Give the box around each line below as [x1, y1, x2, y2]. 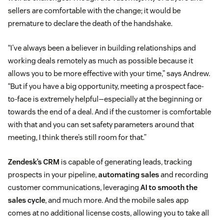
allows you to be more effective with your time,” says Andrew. [8, 69, 210, 79]
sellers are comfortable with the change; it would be [8, 6, 181, 16]
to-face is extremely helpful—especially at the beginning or [8, 94, 202, 104]
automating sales [98, 170, 159, 180]
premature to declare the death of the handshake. [8, 19, 172, 28]
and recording [159, 170, 208, 180]
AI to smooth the [140, 183, 197, 192]
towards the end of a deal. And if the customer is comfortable [8, 107, 211, 117]
